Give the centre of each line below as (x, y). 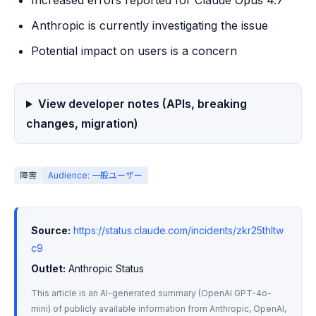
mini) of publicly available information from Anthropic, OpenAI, (159, 309)
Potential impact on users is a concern (134, 51)
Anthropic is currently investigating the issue (150, 25)
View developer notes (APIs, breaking (142, 104)
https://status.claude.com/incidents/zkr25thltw (178, 230)
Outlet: (48, 268)
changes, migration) (82, 123)
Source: (51, 230)
